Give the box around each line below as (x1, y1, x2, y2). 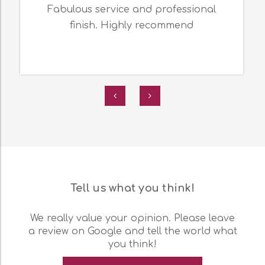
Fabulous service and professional (47, 4, 216, 15)
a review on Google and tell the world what (28, 226, 237, 237)
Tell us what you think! (70, 182, 195, 195)
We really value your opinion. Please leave (30, 213, 235, 224)
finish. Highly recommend (70, 20, 194, 31)
